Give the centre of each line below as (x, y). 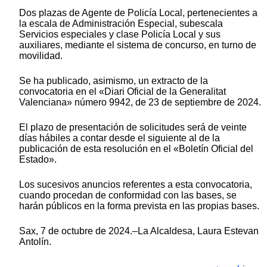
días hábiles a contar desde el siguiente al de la (119, 138)
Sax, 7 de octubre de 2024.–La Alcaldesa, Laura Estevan (139, 231)
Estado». (38, 159)
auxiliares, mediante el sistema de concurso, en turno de (138, 45)
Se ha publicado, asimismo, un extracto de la (114, 80)
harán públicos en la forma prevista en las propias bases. (139, 206)
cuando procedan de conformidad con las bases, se (128, 195)
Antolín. (35, 241)
